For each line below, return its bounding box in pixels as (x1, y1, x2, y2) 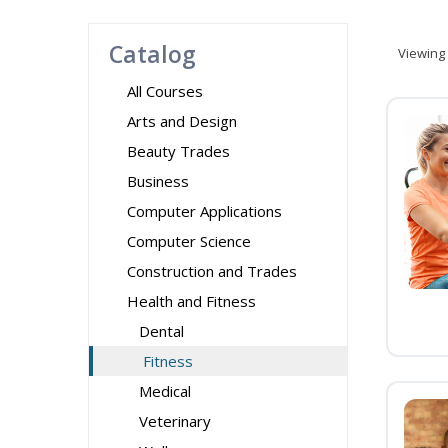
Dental (139, 321, 184, 341)
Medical (139, 381, 191, 401)
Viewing (398, 44, 445, 62)
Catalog (109, 38, 196, 70)
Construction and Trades (127, 261, 297, 281)
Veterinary (139, 411, 211, 431)
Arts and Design (127, 111, 237, 131)
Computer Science (127, 231, 251, 251)
